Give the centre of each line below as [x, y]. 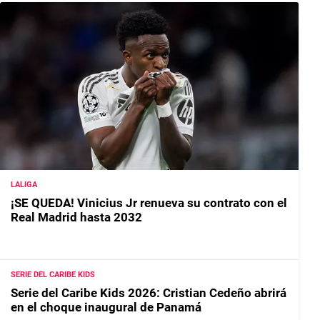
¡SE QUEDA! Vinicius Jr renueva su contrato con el [149, 203]
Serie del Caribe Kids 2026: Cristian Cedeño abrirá [149, 292]
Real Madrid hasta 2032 [76, 217]
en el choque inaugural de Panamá [106, 307]
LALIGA [24, 185]
